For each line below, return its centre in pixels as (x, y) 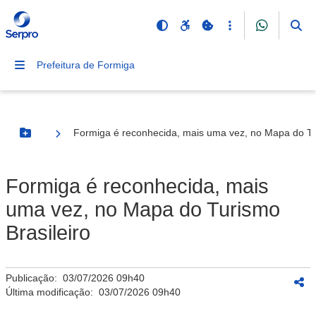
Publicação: (34, 278)
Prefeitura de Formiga (86, 65)
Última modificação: (52, 292)
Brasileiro (48, 233)
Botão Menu (54, 139)
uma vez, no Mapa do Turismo (143, 209)
